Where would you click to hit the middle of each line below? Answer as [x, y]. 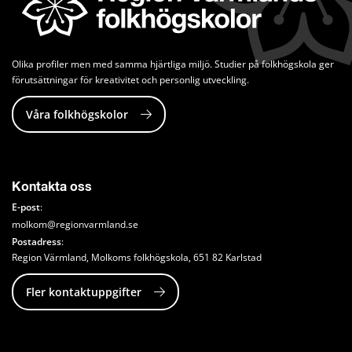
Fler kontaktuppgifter [84, 292]
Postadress [37, 242]
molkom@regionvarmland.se [75, 225]
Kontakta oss [52, 187]
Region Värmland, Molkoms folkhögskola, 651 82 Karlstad [137, 258]
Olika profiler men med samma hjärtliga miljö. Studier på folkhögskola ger [173, 64]
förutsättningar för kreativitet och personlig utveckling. [130, 80]
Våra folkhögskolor [77, 115]
